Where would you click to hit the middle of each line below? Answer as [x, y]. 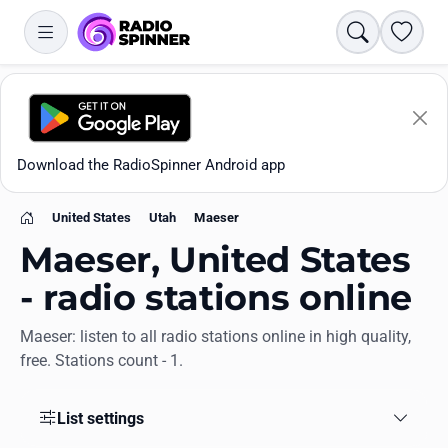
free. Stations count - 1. [101, 361]
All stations [65, 403]
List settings [100, 418]
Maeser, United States [215, 260]
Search [379, 30]
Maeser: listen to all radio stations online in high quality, [215, 337]
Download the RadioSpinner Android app [151, 165]
